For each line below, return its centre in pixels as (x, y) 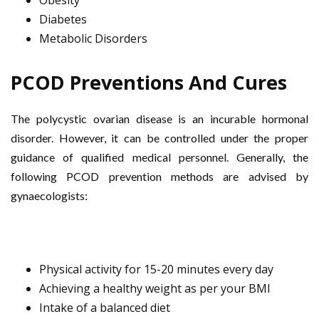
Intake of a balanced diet (105, 308)
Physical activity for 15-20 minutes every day (156, 269)
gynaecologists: (49, 195)
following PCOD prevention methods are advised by (159, 176)
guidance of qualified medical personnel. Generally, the (159, 157)
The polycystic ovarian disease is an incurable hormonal (159, 119)
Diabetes (63, 19)
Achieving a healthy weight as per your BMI (155, 288)
